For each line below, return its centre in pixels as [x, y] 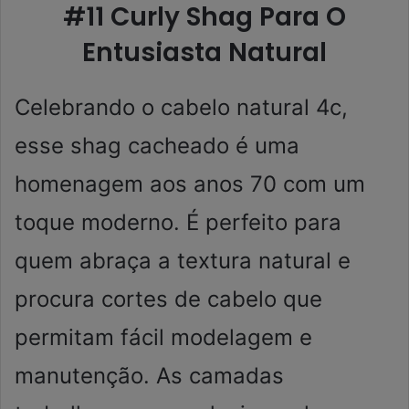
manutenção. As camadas [149, 376]
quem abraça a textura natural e [183, 261]
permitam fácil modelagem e [163, 338]
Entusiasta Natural [204, 53]
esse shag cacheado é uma [157, 146]
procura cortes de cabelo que [168, 299]
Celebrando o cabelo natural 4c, [181, 108]
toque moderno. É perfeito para [178, 223]
